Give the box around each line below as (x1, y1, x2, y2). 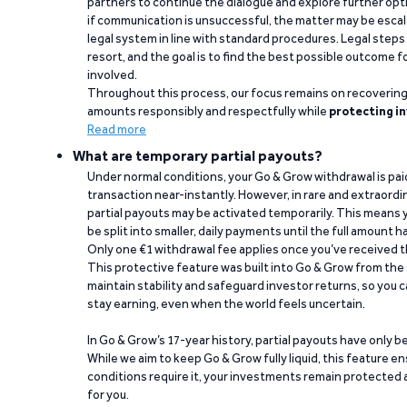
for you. (87, 387, 129, 402)
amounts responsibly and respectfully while (87, 104, 329, 118)
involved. (87, 67, 137, 82)
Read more (87, 122, 146, 136)
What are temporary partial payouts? (73, 147, 323, 164)
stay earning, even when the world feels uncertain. (87, 296, 365, 311)
